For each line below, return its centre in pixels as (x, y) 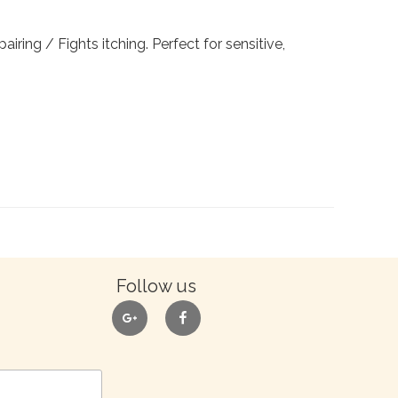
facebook (207, 310)
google (145, 310)
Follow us (156, 286)
